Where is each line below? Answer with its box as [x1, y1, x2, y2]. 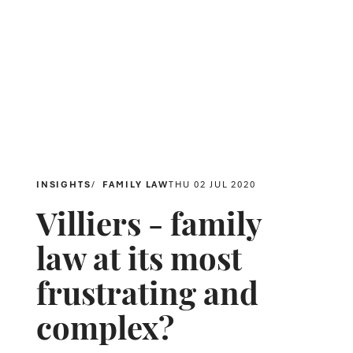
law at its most [35, 233, 242, 278]
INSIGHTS [35, 177, 92, 190]
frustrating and [35, 268, 258, 313]
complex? [35, 303, 174, 347]
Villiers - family [35, 199, 262, 243]
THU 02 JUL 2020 [169, 177, 257, 190]
